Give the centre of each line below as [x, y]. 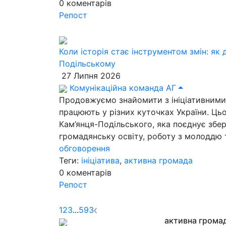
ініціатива [100, 160]
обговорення [84, 148]
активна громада [158, 160]
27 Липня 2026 [90, 76]
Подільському [87, 64]
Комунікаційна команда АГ [122, 88]
